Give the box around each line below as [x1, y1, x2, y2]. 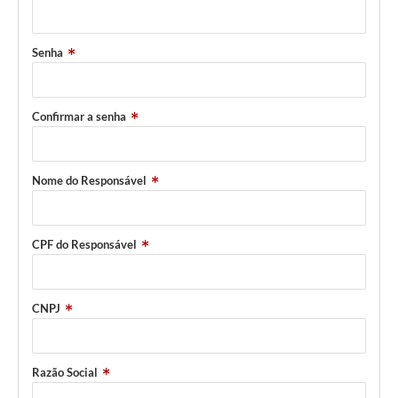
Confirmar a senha [32, 109, 126, 124]
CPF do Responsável [32, 237, 137, 252]
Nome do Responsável [32, 173, 147, 188]
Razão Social [32, 365, 98, 380]
